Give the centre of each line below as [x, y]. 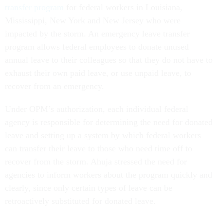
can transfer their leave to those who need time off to [99, 148]
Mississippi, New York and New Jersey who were [93, 20]
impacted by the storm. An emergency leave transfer [97, 33]
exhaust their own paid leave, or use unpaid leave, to [98, 73]
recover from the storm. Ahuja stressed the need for [96, 161]
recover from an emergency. [54, 86]
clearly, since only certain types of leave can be [89, 188]
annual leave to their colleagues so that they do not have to [109, 60]
